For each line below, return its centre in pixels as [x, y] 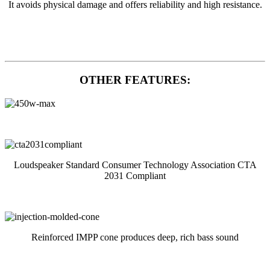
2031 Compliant [135, 175]
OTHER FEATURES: [135, 80]
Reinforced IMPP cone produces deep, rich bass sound [135, 237]
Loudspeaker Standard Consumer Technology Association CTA [135, 165]
